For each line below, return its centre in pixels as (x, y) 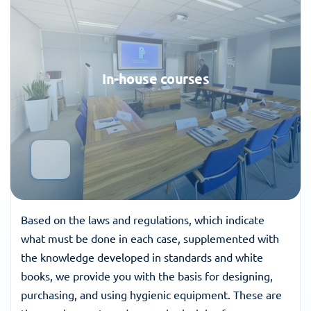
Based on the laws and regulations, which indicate (143, 219)
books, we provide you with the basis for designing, (147, 276)
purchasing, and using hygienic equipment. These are (151, 294)
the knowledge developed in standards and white (142, 257)
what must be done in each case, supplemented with (150, 238)
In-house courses (155, 78)
